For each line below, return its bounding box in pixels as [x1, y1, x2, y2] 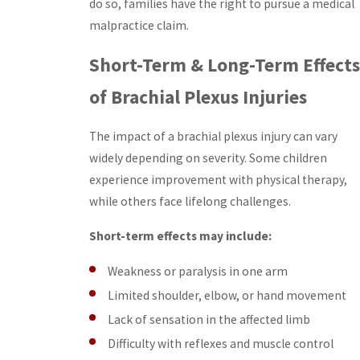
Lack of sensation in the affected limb [108, 312, 311, 328]
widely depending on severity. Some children [89, 150, 327, 166]
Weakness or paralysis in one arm [108, 263, 288, 279]
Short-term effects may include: [89, 227, 272, 243]
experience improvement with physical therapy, [89, 172, 347, 188]
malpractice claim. [89, 18, 189, 34]
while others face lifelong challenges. [89, 194, 291, 210]
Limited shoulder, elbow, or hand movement [108, 288, 347, 304]
